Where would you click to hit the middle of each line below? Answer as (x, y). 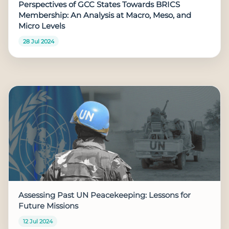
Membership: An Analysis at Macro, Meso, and (105, 15)
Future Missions (49, 206)
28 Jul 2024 (38, 41)
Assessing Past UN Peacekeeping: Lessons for (105, 195)
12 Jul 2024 (38, 221)
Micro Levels (42, 26)
